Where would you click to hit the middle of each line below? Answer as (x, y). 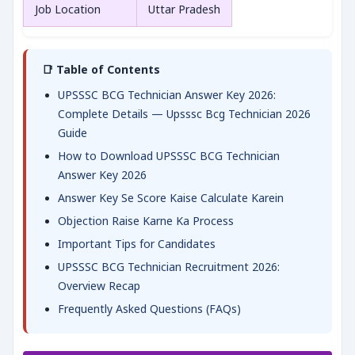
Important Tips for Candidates (137, 244)
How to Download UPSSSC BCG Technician (169, 156)
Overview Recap (99, 286)
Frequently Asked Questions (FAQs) (149, 309)
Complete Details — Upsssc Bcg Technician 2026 (184, 114)
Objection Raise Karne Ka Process (146, 221)
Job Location (68, 9)
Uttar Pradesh (184, 9)
